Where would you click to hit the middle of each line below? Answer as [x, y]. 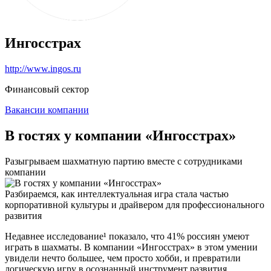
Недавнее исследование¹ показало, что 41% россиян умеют [127, 236]
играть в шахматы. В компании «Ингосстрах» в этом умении [131, 247]
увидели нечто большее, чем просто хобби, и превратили [123, 258]
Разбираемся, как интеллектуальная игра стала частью [117, 194]
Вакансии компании [47, 109]
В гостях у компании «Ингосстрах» [120, 135]
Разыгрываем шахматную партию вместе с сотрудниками [124, 161]
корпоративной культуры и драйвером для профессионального [135, 204]
